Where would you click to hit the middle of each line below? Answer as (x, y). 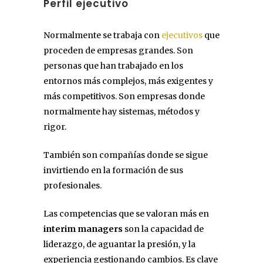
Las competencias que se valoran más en (126, 213)
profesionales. (73, 185)
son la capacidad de (163, 229)
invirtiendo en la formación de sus (113, 170)
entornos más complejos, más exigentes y (128, 81)
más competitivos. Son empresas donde (124, 96)
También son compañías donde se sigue (126, 155)
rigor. (55, 127)
